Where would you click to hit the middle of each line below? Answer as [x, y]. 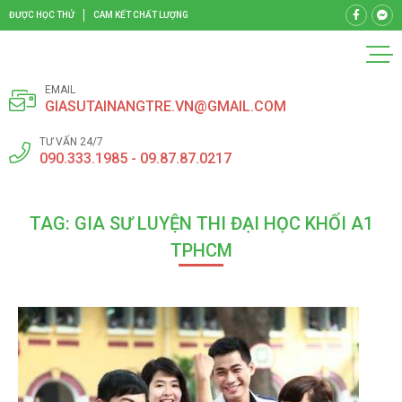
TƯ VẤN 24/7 [71, 142]
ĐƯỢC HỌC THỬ [42, 15]
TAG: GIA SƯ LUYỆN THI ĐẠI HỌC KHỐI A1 [201, 223]
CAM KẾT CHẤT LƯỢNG [141, 15]
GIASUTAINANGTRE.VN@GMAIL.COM [166, 106]
